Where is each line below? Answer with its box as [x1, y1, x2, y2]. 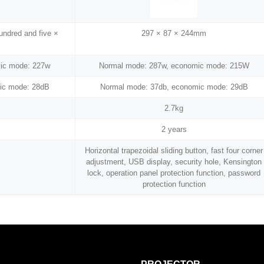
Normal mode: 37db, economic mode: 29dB [100, 82, 248, 92]
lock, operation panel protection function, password [87, 169, 261, 178]
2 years [161, 125, 187, 134]
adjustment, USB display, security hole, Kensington [86, 157, 262, 167]
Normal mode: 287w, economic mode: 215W [98, 61, 249, 71]
